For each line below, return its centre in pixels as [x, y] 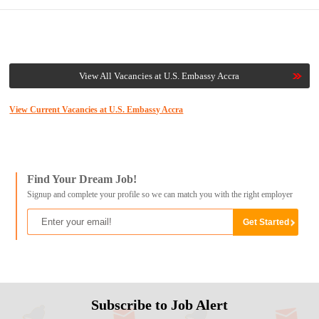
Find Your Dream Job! [82, 179]
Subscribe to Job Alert [159, 304]
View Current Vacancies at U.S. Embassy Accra [96, 110]
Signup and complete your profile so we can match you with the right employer [159, 195]
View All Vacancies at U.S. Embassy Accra [159, 76]
